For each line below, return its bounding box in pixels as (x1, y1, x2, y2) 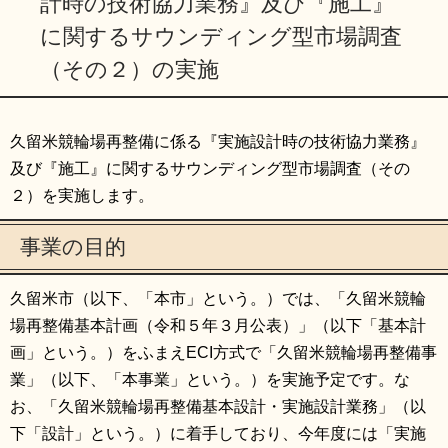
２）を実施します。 (10, 187, 154, 205)
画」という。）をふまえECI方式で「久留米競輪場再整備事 (10, 344, 437, 362)
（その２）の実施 (40, 57, 219, 83)
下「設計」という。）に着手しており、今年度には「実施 (10, 425, 426, 443)
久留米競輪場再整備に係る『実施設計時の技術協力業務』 (10, 133, 426, 151)
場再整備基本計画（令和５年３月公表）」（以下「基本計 (10, 317, 426, 335)
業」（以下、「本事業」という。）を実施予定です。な (10, 371, 410, 389)
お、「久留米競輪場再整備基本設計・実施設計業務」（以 (10, 398, 426, 416)
